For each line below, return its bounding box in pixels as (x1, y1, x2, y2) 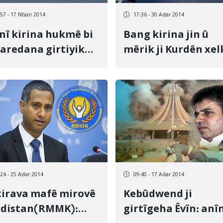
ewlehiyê (123, 73, 169, 87)
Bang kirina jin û (123, 28, 209, 42)
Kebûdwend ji (123, 188, 192, 202)
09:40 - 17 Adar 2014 (133, 171, 184, 178)
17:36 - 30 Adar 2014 (133, 12, 184, 18)
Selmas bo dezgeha (123, 58, 220, 72)
